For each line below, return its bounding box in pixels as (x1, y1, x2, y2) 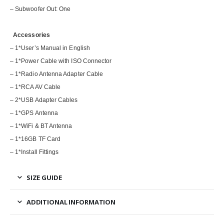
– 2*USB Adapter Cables (10, 96, 78, 104)
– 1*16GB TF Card (10, 135, 61, 143)
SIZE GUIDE (26, 173, 62, 182)
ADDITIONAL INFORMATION (26, 197, 116, 207)
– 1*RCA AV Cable (10, 83, 61, 91)
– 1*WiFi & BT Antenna (10, 122, 72, 130)
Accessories (10, 31, 50, 39)
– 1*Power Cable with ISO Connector (10, 57, 112, 65)
